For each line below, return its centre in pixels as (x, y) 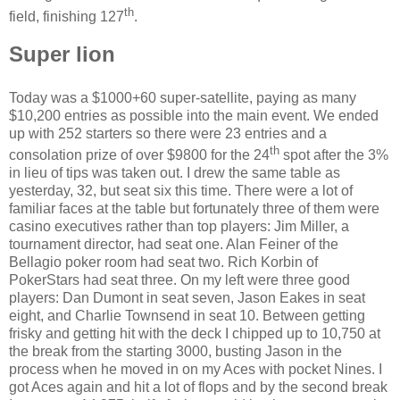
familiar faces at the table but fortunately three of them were (194, 208)
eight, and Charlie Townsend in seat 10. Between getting (187, 316)
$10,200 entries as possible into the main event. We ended (194, 115)
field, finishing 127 (67, 16)
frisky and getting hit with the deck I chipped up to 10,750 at (195, 333)
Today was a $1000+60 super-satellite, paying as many (183, 97)
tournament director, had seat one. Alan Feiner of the (174, 244)
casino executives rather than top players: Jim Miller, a (179, 226)
